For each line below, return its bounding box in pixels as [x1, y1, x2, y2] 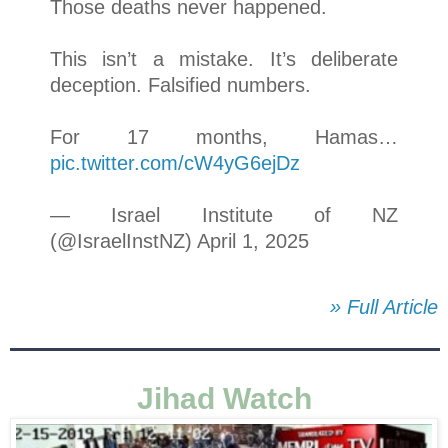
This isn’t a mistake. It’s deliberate [50, 48, 398, 71]
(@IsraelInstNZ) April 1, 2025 [50, 230, 309, 253]
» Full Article [330, 296, 438, 319]
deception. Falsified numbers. [50, 74, 311, 97]
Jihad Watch [136, 381, 312, 415]
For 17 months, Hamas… [50, 126, 398, 149]
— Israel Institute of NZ [50, 204, 398, 227]
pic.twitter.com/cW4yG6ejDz [50, 152, 300, 175]
